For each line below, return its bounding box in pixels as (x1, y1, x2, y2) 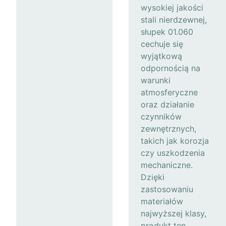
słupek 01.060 (141, 26, 193, 37)
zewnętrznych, (141, 123, 196, 134)
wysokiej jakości (141, 2, 203, 13)
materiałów (141, 196, 183, 206)
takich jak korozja (141, 135, 209, 146)
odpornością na (141, 63, 200, 73)
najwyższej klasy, (141, 208, 206, 218)
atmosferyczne (141, 87, 198, 97)
